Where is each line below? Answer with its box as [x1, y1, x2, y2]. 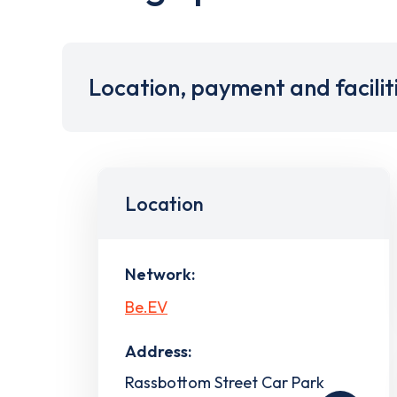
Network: [125, 264, 195, 284]
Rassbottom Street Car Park [125, 371, 324, 393]
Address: [125, 340, 191, 362]
